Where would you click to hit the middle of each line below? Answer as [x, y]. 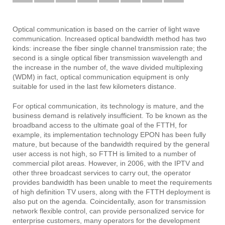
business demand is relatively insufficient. [78, 116]
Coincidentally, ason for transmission [147, 201]
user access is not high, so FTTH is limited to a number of [104, 154]
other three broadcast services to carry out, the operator [102, 173]
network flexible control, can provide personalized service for [108, 211]
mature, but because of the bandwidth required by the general [111, 144]
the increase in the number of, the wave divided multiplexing [108, 67]
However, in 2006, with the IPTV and [145, 163]
